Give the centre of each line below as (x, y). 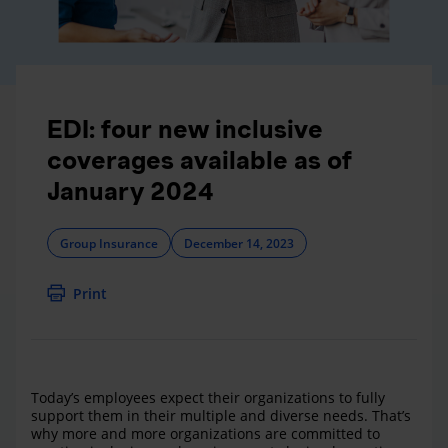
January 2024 (130, 191)
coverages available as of (199, 160)
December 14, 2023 (239, 243)
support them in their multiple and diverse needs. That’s (221, 416)
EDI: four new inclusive (185, 129)
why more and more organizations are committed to (205, 434)
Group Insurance (109, 243)
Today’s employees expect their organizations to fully (208, 398)
